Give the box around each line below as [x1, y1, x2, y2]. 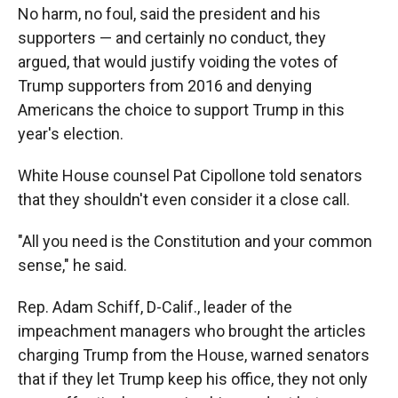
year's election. [18, 124, 123, 144]
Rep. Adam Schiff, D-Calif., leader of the [18, 298, 292, 317]
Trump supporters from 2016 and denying [18, 76, 312, 96]
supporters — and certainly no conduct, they [18, 28, 326, 48]
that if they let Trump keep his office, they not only [18, 370, 368, 389]
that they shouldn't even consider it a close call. [18, 190, 350, 210]
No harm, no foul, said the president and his [18, 4, 321, 24]
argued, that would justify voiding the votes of [18, 52, 338, 72]
